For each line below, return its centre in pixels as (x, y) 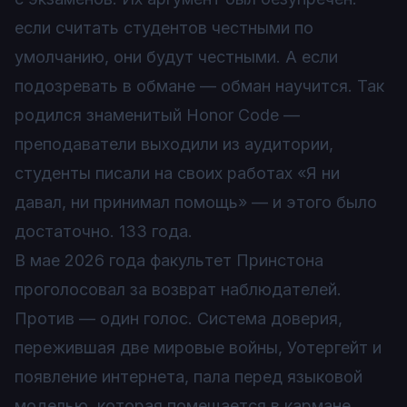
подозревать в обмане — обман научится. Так (199, 86)
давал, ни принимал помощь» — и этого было (196, 202)
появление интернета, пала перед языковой (189, 377)
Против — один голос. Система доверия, (179, 318)
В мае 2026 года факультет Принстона (169, 260)
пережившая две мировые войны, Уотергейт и (198, 347)
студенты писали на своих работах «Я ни (177, 173)
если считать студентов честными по (164, 28)
